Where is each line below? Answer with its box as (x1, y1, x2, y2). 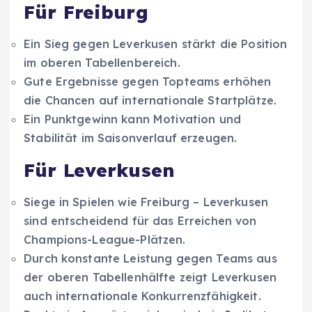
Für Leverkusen (24, 158, 175, 182)
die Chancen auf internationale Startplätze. (24, 93, 277, 107)
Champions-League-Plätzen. (24, 232, 186, 247)
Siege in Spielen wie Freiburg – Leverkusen (24, 194, 268, 209)
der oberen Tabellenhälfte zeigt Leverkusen (24, 270, 276, 284)
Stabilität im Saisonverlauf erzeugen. (24, 130, 237, 145)
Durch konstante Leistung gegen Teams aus (24, 251, 277, 265)
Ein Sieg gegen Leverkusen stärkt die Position (24, 36, 288, 51)
